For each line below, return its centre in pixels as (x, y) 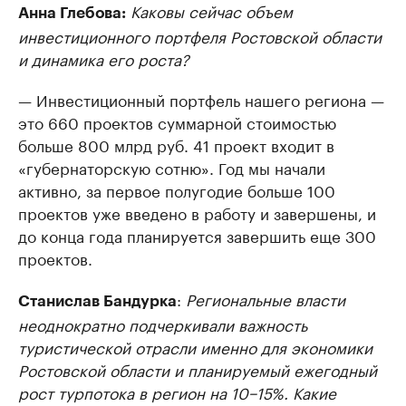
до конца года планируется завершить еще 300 (197, 235)
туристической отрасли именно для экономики (195, 347)
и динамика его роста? (104, 58)
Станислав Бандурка (97, 302)
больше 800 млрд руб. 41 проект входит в (176, 145)
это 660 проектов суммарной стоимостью (177, 122)
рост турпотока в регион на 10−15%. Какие (177, 392)
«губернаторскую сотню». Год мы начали (172, 167)
